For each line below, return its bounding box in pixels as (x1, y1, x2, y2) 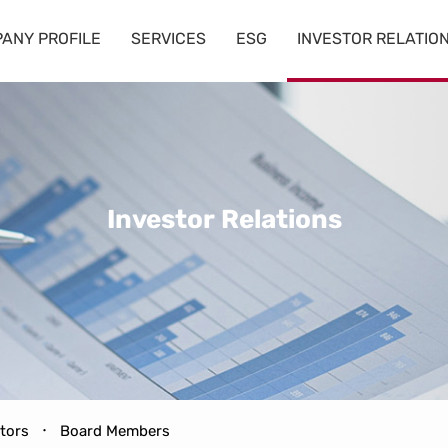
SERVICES (130, 29, 206, 48)
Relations (220, 203, 342, 235)
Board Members (60, 422, 171, 440)
